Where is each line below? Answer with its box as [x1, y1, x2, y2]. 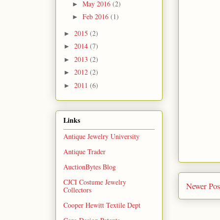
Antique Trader [63, 147, 106, 157]
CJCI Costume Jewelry [63, 177, 126, 187]
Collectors [63, 185, 91, 195]
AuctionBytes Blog [63, 162, 116, 172]
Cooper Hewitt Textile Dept [63, 200, 140, 210]
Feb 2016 [82, 12, 110, 22]
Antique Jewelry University [63, 132, 139, 141]
